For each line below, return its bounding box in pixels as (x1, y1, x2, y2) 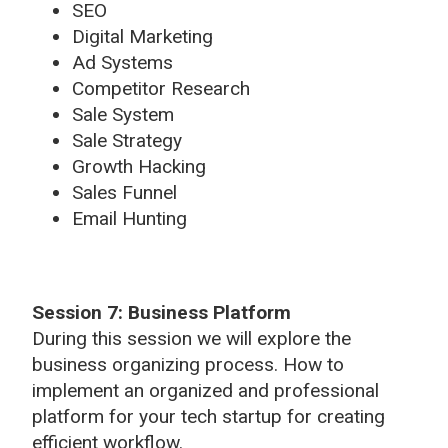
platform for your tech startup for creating (32, 404, 385, 428)
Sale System (72, 102, 174, 126)
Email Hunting (72, 206, 187, 230)
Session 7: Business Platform (32, 300, 291, 324)
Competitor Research (72, 76, 250, 100)
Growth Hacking (72, 154, 206, 178)
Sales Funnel (72, 180, 177, 204)
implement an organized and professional (32, 378, 379, 402)
